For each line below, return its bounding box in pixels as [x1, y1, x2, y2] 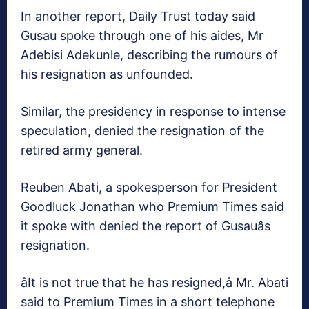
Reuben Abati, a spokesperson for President [21, 180, 277, 195]
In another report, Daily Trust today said [21, 9, 255, 24]
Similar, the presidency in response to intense [21, 104, 286, 119]
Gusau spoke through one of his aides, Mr [21, 28, 263, 43]
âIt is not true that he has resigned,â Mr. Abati [21, 275, 288, 290]
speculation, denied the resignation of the [21, 123, 264, 139]
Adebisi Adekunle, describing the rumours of [21, 48, 278, 63]
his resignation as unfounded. [21, 67, 193, 82]
